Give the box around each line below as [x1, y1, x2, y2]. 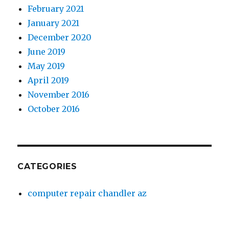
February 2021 [28, 3, 84, 14]
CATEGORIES [17, 161, 77, 171]
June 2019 [28, 46, 66, 57]
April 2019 [28, 75, 70, 85]
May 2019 [28, 60, 65, 71]
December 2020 [28, 32, 92, 42]
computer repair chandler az [28, 188, 147, 198]
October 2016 [28, 103, 80, 114]
